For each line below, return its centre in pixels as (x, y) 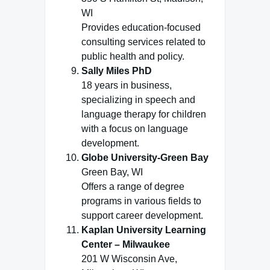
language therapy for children (144, 114)
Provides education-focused (141, 27)
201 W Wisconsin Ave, (129, 259)
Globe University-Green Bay (145, 158)
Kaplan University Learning (144, 230)
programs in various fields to (141, 201)
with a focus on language (135, 129)
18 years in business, (127, 85)
